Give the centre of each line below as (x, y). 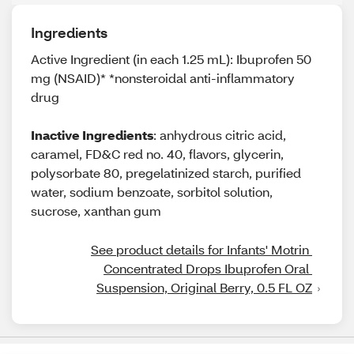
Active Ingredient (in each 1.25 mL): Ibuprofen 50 (171, 59)
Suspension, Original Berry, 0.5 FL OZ (205, 287)
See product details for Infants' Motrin (200, 249)
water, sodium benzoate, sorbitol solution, (152, 192)
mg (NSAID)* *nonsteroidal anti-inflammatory (163, 78)
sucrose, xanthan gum (96, 211)
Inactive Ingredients (92, 135)
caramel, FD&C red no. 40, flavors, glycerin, (157, 154)
